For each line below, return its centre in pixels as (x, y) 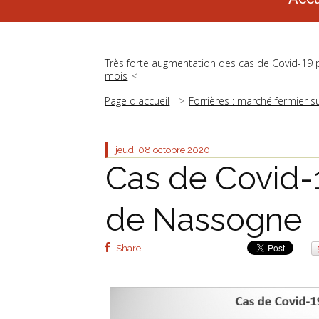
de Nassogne (204, 220)
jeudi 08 (133, 150)
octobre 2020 (182, 150)
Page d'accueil (137, 101)
